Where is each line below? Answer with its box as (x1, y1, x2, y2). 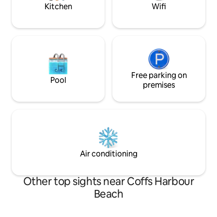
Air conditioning (79, 149, 138, 159)
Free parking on (131, 70, 187, 81)
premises (143, 80, 175, 91)
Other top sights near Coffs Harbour (23, 174, 194, 189)
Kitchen (44, 1, 72, 12)
